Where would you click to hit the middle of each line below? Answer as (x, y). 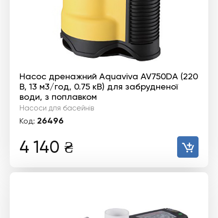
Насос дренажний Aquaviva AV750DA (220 (109, 76)
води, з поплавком (58, 97)
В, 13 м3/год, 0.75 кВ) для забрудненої (99, 86)
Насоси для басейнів (57, 108)
